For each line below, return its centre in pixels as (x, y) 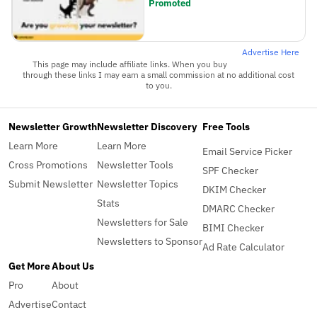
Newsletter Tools (135, 165)
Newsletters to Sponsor (150, 241)
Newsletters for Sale (143, 222)
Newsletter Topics (138, 184)
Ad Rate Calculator (243, 247)
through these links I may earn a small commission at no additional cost (158, 75)
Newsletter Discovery (147, 127)
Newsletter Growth (53, 127)
